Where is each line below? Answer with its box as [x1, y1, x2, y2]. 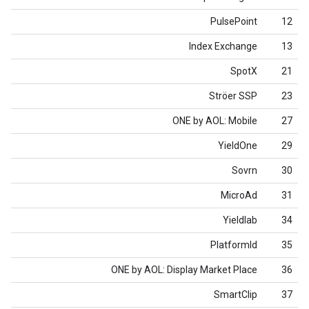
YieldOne [218, 140, 257, 151]
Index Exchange [189, 41, 257, 52]
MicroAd [221, 190, 257, 201]
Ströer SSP [209, 90, 257, 101]
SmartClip [214, 289, 257, 300]
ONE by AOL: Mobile [172, 115, 257, 126]
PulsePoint [210, 16, 257, 27]
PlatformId [210, 239, 257, 250]
